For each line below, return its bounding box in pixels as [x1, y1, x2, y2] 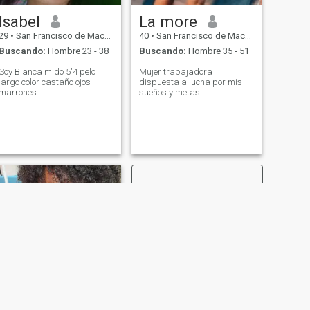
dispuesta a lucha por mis [138, 77, 242, 88]
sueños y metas [138, 87, 200, 98]
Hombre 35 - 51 [185, 46, 249, 57]
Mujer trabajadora [138, 66, 212, 77]
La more [138, 12, 197, 30]
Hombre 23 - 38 [45, 46, 109, 57]
